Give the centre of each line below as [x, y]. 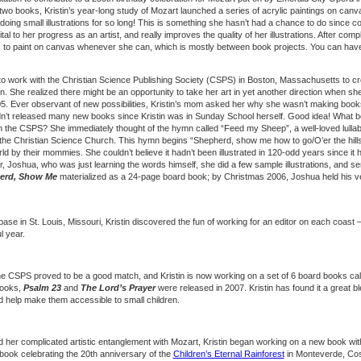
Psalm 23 [42, 288]
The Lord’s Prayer [118, 288]
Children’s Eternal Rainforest [228, 354]
